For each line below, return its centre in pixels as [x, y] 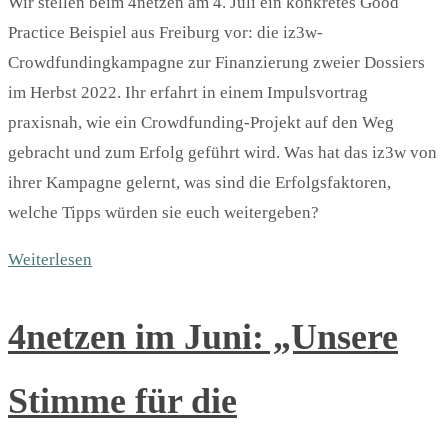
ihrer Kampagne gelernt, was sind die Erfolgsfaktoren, [199, 183]
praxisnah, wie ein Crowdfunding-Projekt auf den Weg [201, 123]
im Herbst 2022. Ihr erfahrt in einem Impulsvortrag [188, 93]
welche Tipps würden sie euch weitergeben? [163, 213]
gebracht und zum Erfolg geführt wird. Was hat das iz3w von [222, 153]
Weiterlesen [50, 260]
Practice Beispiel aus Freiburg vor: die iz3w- [165, 33]
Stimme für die [122, 400]
